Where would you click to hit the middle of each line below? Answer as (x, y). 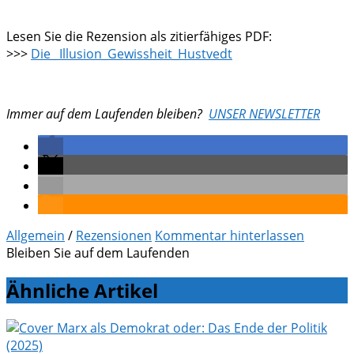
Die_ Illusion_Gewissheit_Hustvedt (132, 54)
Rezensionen (114, 236)
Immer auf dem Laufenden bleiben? (104, 114)
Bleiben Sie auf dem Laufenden (98, 253)
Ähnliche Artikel (82, 291)
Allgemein (36, 236)
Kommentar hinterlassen (230, 236)
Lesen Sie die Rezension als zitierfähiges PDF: (139, 37)
